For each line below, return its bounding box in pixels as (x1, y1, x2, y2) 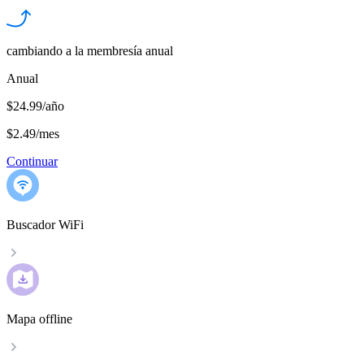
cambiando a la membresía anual (6, 44, 173, 58)
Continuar (6, 154, 58, 169)
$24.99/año (6, 99, 64, 114)
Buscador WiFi (6, 218, 84, 232)
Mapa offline (6, 312, 72, 327)
